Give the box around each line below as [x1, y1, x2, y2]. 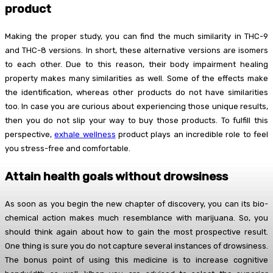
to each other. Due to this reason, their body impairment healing [5, 60, 268, 69]
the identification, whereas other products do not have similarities [5, 88, 268, 97]
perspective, [5, 130, 55, 140]
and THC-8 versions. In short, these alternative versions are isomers [5, 46, 268, 55]
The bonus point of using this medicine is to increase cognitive [5, 255, 268, 264]
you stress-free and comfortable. [5, 144, 130, 154]
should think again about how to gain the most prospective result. [5, 227, 268, 236]
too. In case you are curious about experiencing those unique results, [5, 102, 268, 112]
